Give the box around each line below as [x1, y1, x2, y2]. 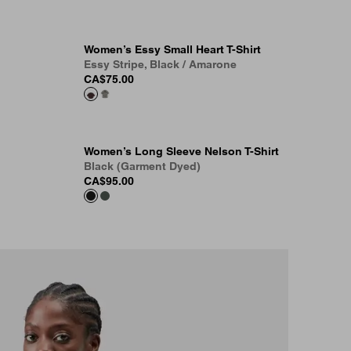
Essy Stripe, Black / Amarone [84, 58, 237, 71]
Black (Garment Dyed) [84, 160, 201, 172]
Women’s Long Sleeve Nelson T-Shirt [84, 145, 279, 157]
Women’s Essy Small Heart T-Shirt [84, 43, 261, 56]
